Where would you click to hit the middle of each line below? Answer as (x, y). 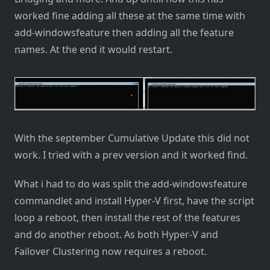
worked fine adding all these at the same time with (130, 16)
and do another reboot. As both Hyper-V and (116, 235)
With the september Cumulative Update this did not (132, 138)
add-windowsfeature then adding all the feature (124, 33)
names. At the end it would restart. (93, 50)
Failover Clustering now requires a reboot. (111, 252)
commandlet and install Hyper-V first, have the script (134, 201)
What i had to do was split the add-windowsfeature (131, 184)
